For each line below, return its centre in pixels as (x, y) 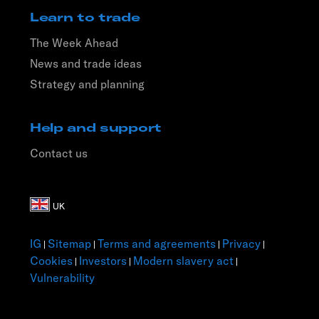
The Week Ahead (74, 42)
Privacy (241, 243)
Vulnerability (62, 277)
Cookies (51, 260)
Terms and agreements (157, 243)
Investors (103, 260)
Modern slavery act (183, 260)
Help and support (96, 127)
